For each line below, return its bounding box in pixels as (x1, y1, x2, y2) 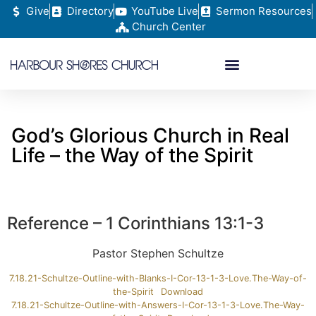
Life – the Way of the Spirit (11, 143, 253, 167)
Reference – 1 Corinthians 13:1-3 (7, 213, 264, 233)
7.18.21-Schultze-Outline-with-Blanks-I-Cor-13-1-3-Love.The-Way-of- (9, 273, 307, 284)
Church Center (132, 20, 207, 33)
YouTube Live (130, 4, 198, 18)
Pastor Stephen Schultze (92, 246, 224, 260)
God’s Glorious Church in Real (11, 123, 289, 147)
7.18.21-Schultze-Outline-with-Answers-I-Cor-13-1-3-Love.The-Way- (11, 300, 305, 311)
